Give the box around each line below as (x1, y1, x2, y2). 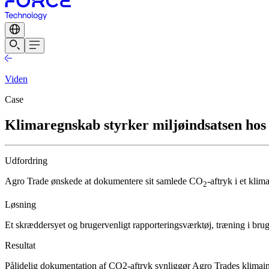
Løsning (5, 199, 36, 210)
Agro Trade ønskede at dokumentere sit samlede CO (5, 176, 203, 187)
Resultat (5, 240, 35, 250)
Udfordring (5, 156, 47, 166)
